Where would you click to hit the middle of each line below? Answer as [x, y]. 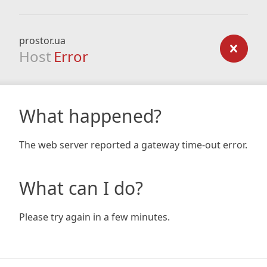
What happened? [90, 116]
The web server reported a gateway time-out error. [133, 145]
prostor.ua [42, 41]
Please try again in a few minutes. [94, 217]
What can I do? [81, 188]
